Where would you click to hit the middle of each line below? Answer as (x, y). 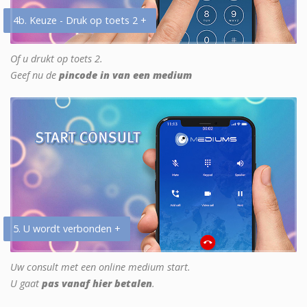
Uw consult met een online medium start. (100, 267)
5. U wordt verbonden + (67, 229)
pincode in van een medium (125, 75)
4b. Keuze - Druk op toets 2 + (80, 21)
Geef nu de (35, 75)
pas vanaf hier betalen (97, 284)
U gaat (26, 284)
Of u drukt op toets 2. (57, 59)
